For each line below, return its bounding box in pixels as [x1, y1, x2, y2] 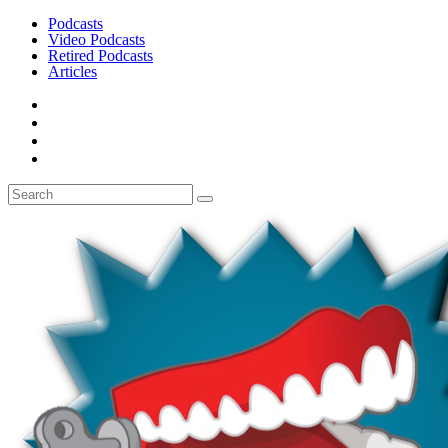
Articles [48, 63, 97, 80]
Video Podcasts [48, 31, 145, 48]
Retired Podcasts [48, 47, 153, 64]
